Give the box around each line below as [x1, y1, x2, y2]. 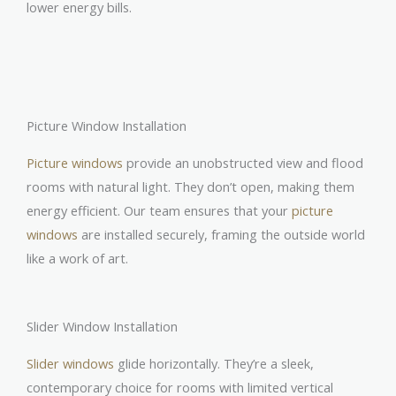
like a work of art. [27, 248, 128, 267]
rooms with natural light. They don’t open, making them [27, 177, 354, 195]
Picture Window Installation [27, 116, 187, 134]
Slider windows [27, 354, 114, 373]
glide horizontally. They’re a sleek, [114, 354, 314, 373]
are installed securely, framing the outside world [78, 225, 365, 243]
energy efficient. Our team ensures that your [27, 201, 292, 219]
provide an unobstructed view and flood [123, 153, 363, 171]
